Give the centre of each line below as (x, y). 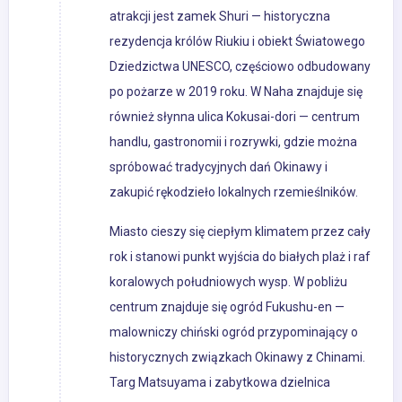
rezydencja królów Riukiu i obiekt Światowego (237, 42)
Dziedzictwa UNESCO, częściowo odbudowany (240, 67)
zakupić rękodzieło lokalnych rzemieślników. (234, 192)
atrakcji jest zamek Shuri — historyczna (220, 17)
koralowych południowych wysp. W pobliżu (228, 282)
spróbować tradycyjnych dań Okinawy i (218, 167)
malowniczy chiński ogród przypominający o (234, 332)
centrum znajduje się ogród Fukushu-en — (227, 307)
